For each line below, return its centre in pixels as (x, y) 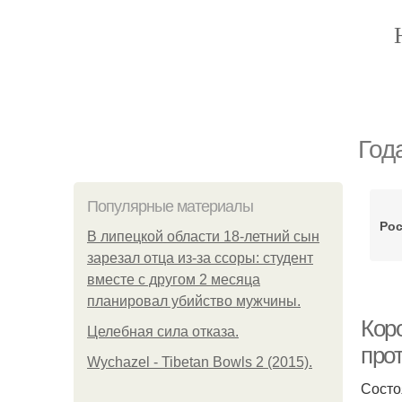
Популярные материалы (170, 206)
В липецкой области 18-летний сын (203, 236)
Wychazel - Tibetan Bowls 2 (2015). (200, 362)
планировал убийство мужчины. (194, 301)
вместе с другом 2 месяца (174, 280)
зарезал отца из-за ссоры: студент (200, 258)
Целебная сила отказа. (163, 332)
